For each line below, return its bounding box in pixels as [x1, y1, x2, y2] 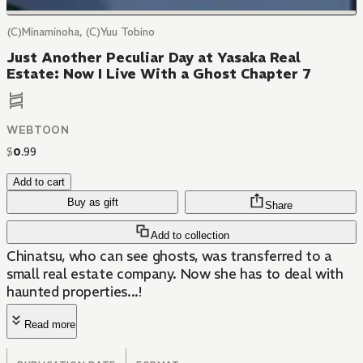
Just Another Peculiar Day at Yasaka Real [6, 49, 301, 66]
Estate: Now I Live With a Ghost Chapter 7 [6, 65, 311, 83]
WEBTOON [6, 123, 70, 138]
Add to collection [150, 229, 229, 242]
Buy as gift [66, 196, 118, 209]
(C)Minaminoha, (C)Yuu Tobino [6, 25, 155, 39]
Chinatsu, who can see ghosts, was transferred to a [6, 247, 333, 266]
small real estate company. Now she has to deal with [6, 265, 344, 284]
